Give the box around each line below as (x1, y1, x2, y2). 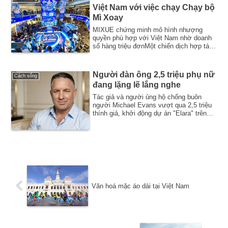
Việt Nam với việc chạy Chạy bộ (93, 3, 215, 12)
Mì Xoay (93, 13, 124, 22)
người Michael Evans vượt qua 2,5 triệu (93, 101, 212, 109)
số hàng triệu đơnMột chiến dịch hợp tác (93, 42, 213, 50)
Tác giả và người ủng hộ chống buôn (93, 93, 202, 101)
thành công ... (93, 50, 134, 58)
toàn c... (93, 118, 118, 126)
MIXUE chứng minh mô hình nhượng (93, 25, 203, 34)
